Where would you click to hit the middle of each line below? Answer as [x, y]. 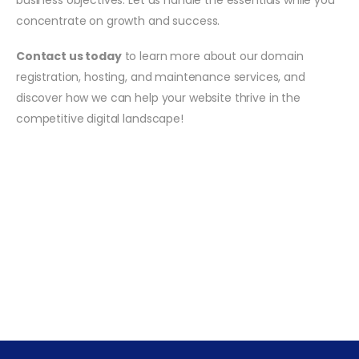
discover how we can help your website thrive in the [158, 97]
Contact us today [69, 56]
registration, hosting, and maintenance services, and [161, 77]
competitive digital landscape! [100, 118]
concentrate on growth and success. [118, 20]
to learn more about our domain [212, 56]
